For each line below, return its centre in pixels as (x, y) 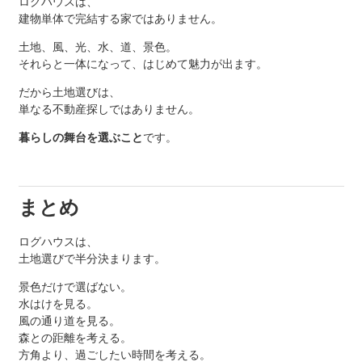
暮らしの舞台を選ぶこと (80, 138)
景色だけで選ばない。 (75, 287)
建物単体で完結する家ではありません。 (120, 19)
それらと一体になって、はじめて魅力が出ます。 (143, 64)
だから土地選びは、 (69, 93)
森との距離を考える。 (75, 338)
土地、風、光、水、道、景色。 (97, 47)
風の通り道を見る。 (69, 321)
